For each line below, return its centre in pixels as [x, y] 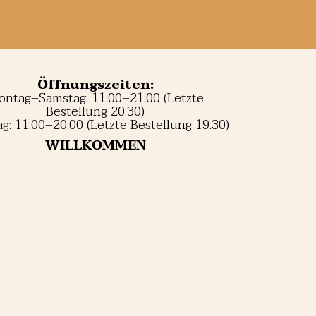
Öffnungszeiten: [95, 85]
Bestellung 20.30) [96, 112]
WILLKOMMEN [95, 146]
